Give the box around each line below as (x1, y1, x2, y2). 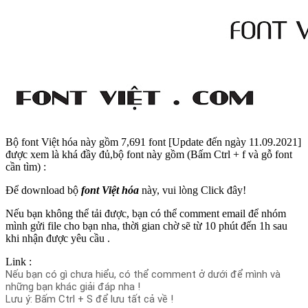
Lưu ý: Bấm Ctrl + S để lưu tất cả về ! (5, 292, 173, 305)
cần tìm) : (5, 160, 46, 173)
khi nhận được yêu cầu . (5, 232, 110, 244)
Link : (5, 255, 32, 267)
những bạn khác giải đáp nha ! (5, 280, 140, 293)
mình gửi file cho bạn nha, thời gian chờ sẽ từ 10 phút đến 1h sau (5, 219, 287, 232)
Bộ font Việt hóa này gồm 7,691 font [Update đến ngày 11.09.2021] (5, 135, 301, 148)
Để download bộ (5, 184, 81, 196)
